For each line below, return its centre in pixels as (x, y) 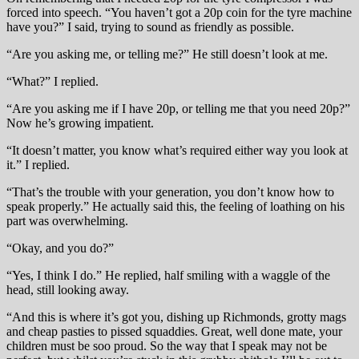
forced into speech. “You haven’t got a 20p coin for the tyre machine (179, 12)
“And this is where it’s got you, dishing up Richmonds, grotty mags (176, 317)
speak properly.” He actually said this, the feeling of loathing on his (175, 206)
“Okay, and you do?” (60, 248)
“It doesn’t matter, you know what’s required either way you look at (177, 150)
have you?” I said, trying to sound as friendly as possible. (150, 26)
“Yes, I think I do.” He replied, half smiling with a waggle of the (168, 275)
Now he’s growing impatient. (80, 123)
